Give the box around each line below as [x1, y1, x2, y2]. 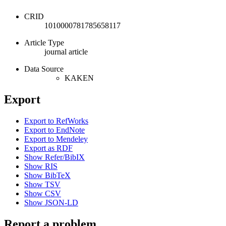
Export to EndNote [24, 125, 85, 134]
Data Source [24, 65, 64, 74]
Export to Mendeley [24, 134, 88, 143]
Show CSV [24, 189, 61, 198]
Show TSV [24, 180, 61, 189]
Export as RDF [24, 143, 73, 152]
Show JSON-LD [24, 198, 78, 207]
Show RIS [24, 161, 58, 171]
